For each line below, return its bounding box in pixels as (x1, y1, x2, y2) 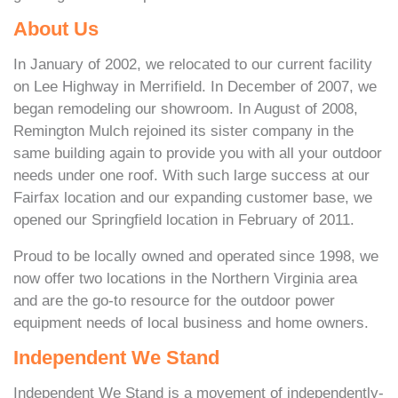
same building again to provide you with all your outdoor (13, 144, 382, 163)
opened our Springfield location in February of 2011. (13, 211, 354, 229)
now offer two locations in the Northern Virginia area (13, 269, 357, 288)
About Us (13, 18, 99, 41)
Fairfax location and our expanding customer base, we (13, 188, 372, 207)
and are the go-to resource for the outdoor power (13, 291, 335, 310)
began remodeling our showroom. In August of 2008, (13, 99, 358, 118)
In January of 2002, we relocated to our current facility (13, 55, 372, 74)
